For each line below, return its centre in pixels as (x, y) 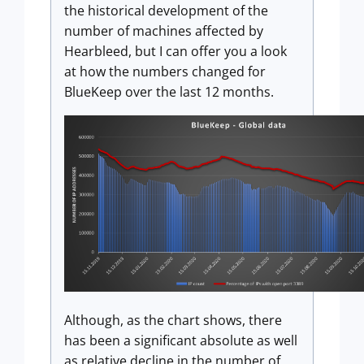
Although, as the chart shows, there (173, 321)
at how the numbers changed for (165, 71)
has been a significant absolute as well (181, 341)
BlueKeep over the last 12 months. (169, 92)
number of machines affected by (164, 31)
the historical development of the (166, 11)
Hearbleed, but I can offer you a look (175, 51)
